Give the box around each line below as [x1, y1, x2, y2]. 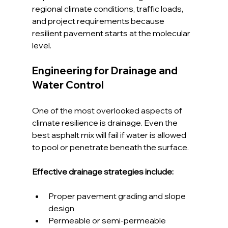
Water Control [32, 78, 104, 91]
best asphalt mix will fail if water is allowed [32, 129, 188, 140]
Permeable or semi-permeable [48, 215, 167, 225]
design [48, 203, 74, 213]
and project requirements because [32, 15, 166, 26]
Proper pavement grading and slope [48, 190, 187, 201]
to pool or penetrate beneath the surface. [32, 141, 189, 152]
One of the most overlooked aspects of [32, 105, 184, 116]
